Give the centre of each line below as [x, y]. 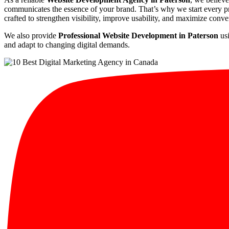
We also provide [31, 35]
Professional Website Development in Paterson [138, 35]
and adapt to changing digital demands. [67, 44]
